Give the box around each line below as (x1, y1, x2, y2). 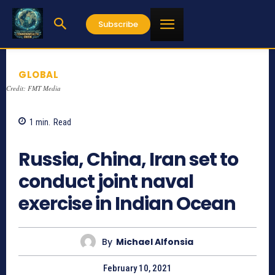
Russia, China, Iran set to (18, 147, 238, 173)
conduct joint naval (18, 169, 193, 195)
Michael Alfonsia (115, 235, 193, 248)
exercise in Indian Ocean (18, 191, 236, 217)
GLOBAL (18, 68, 58, 81)
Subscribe (98, 18, 138, 30)
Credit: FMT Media (6, 83, 61, 93)
